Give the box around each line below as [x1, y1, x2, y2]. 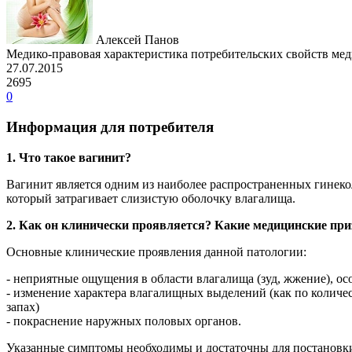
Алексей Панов [96, 33, 179, 47]
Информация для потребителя [6, 118, 214, 135]
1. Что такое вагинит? [6, 150, 131, 164]
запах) [6, 299, 39, 313]
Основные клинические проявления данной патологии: [6, 244, 306, 258]
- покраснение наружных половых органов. [6, 313, 241, 328]
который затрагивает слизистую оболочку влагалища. [6, 191, 295, 205]
